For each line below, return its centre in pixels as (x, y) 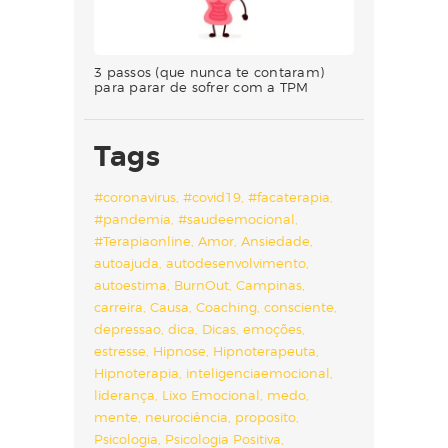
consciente (299, 306)
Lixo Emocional (211, 394)
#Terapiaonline (142, 240)
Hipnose (179, 350)
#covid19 (212, 196)
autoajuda (126, 262)
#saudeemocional (236, 218)
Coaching (226, 306)
